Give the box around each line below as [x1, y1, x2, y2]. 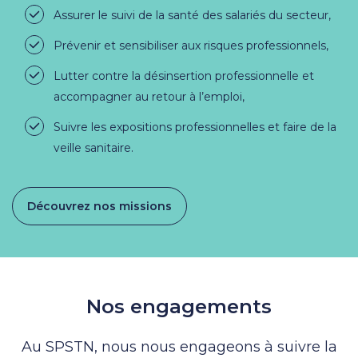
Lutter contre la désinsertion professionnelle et [54, 68, 314, 83]
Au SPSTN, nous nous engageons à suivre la [21, 337, 337, 356]
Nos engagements [86, 294, 272, 318]
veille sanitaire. [54, 140, 133, 155]
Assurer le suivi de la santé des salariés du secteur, [54, 7, 331, 22]
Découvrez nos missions [27, 198, 172, 213]
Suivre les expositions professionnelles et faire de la [54, 119, 336, 134]
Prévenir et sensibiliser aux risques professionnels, [54, 38, 332, 53]
